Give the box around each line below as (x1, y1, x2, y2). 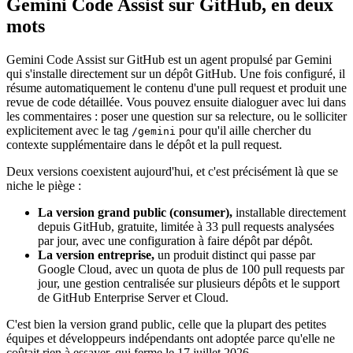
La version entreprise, (38, 247, 154, 262)
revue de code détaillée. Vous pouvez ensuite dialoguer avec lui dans (6, 95, 346, 109)
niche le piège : (6, 178, 81, 192)
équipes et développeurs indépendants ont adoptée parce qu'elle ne (6, 331, 335, 345)
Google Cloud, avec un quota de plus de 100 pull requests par (38, 262, 344, 276)
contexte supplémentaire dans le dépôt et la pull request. (6, 137, 282, 151)
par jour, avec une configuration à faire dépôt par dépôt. (38, 233, 313, 247)
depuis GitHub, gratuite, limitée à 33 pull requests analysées (38, 219, 334, 233)
